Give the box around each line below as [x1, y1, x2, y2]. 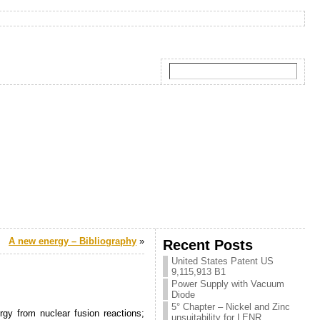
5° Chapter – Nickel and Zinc [171, 301, 291, 312]
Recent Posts [163, 236, 254, 253]
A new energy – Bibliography [9, 236, 137, 246]
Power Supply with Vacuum [171, 279, 285, 289]
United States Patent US [171, 256, 274, 266]
